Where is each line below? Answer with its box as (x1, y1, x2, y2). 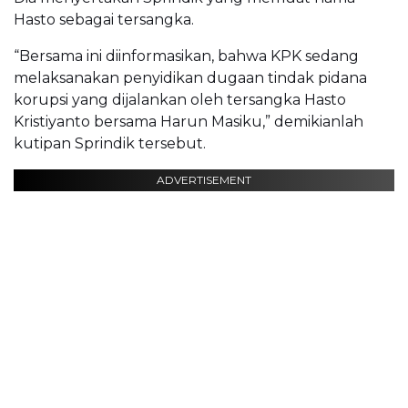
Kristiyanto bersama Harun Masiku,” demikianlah (14, 112, 363, 130)
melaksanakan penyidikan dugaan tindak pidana (14, 68, 367, 87)
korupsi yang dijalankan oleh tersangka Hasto (14, 90, 346, 108)
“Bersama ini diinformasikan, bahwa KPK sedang (14, 46, 359, 65)
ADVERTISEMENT (157, 172, 251, 187)
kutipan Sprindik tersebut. (14, 134, 206, 152)
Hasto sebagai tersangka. (14, 10, 194, 28)
